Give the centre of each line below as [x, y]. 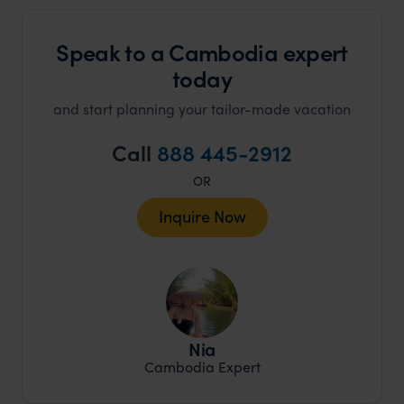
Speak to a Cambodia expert [202, 51]
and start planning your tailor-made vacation [202, 108]
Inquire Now [202, 216]
